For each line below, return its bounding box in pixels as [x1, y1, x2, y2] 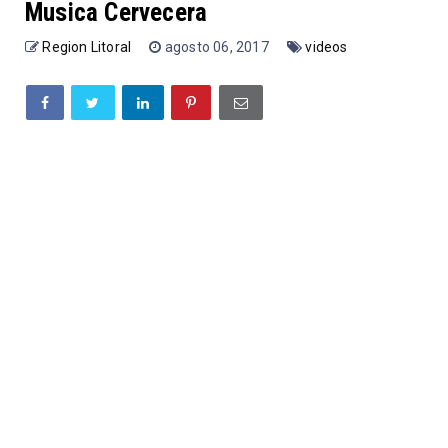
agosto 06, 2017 [164, 39, 273, 56]
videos [305, 39, 348, 56]
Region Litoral [42, 39, 132, 56]
